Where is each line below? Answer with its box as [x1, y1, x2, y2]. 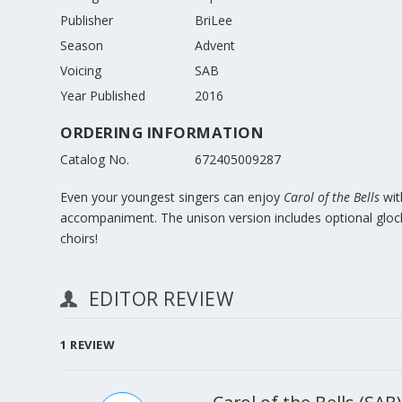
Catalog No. [60, 150, 130, 168]
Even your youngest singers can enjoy [60, 188, 284, 205]
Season [60, 37, 104, 55]
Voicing [60, 62, 102, 80]
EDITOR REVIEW [88, 285, 234, 311]
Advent [195, 37, 236, 55]
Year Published [60, 87, 146, 105]
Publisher [60, 12, 114, 30]
